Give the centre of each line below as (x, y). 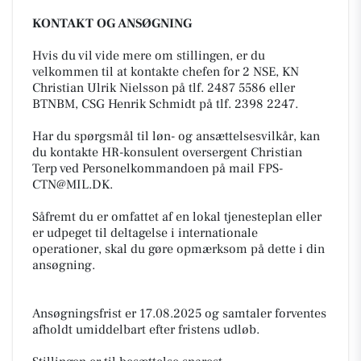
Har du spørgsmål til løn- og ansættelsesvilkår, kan (176, 136)
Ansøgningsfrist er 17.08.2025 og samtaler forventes (179, 313)
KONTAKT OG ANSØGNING (112, 23)
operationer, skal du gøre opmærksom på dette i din (178, 249)
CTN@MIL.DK (71, 184)
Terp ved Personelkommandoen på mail (145, 168)
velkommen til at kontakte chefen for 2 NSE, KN (166, 71)
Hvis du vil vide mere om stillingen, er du (149, 55)
